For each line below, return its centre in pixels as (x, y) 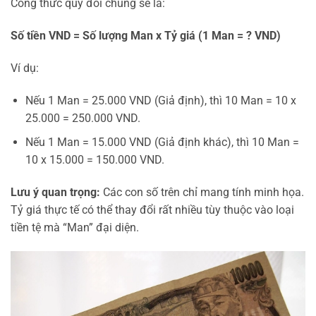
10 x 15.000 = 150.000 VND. (95, 160)
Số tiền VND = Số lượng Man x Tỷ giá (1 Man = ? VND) (146, 36)
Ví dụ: (25, 68)
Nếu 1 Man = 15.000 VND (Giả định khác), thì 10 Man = (162, 142)
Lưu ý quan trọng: (55, 193)
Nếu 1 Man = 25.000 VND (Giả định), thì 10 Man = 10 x (160, 100)
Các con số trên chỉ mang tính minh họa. (202, 193)
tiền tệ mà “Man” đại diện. (75, 228)
